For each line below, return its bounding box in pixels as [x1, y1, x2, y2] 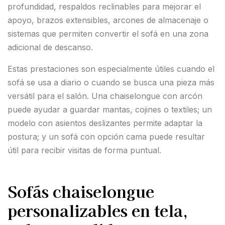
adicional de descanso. [8, 42, 93, 53]
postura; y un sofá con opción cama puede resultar [8, 132, 205, 142]
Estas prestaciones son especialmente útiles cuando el [8, 64, 214, 74]
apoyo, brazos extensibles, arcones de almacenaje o [8, 15, 208, 26]
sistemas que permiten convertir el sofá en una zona [8, 29, 208, 39]
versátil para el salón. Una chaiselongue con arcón [8, 91, 202, 101]
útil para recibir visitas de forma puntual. [8, 145, 161, 156]
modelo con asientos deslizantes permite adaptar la [8, 118, 202, 129]
